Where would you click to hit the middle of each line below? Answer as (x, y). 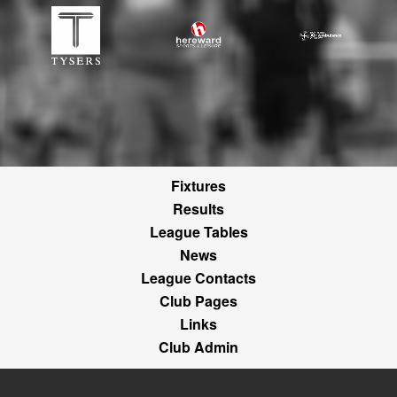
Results (198, 208)
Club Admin (198, 346)
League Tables (198, 231)
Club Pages (198, 300)
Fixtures (198, 185)
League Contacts (198, 277)
